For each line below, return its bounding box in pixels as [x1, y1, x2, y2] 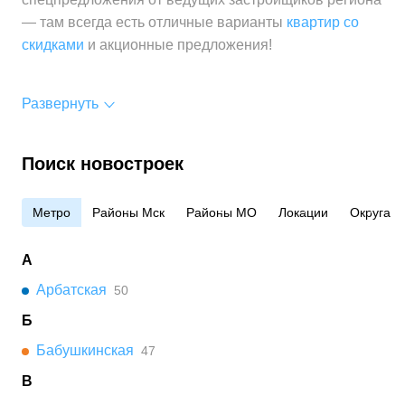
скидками [22, 37, 84, 52]
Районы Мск [92, 205, 165, 220]
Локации [278, 205, 328, 220]
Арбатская [36, 282, 107, 297]
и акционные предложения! [84, 37, 272, 52]
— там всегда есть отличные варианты [22, 14, 287, 30]
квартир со [287, 14, 359, 30]
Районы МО [186, 205, 257, 220]
